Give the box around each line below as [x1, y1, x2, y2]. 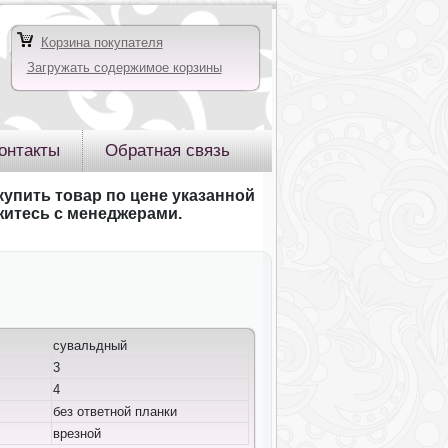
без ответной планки [52, 404, 177, 420]
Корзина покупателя [40, 35, 163, 50]
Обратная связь [104, 141, 230, 160]
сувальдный [52, 338, 127, 354]
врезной [52, 426, 101, 442]
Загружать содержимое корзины [26, 60, 222, 75]
